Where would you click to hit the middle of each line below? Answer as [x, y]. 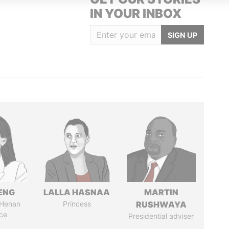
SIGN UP [182, 35]
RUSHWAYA [161, 204]
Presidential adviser [161, 216]
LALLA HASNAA [77, 192]
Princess [77, 204]
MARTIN [161, 192]
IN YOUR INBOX [135, 14]
